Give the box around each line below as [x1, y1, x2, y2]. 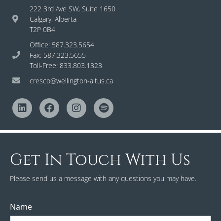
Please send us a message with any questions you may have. [10, 173, 196, 183]
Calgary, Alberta [30, 14, 76, 24]
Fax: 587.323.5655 [30, 50, 86, 60]
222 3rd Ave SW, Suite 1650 [30, 3, 115, 13]
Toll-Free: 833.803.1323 [30, 60, 102, 70]
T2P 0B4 [30, 24, 55, 34]
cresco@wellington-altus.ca [30, 75, 113, 85]
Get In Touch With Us [10, 149, 190, 171]
